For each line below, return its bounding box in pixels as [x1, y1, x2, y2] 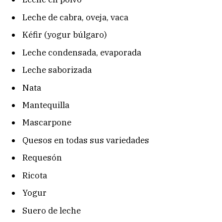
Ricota [22, 169, 47, 181]
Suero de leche [22, 205, 81, 216]
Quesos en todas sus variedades [22, 134, 149, 146]
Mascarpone [22, 117, 71, 128]
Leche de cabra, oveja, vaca [22, 11, 128, 23]
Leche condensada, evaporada [22, 47, 141, 58]
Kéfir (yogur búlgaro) [22, 29, 107, 41]
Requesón [22, 152, 62, 164]
